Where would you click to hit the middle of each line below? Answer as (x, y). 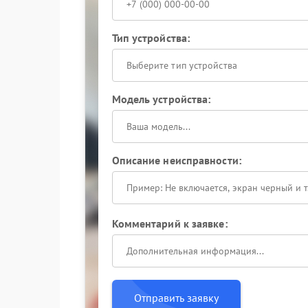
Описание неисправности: (176, 160)
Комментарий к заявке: (169, 223)
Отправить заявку (176, 298)
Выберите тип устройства (181, 65)
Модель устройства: (161, 99)
